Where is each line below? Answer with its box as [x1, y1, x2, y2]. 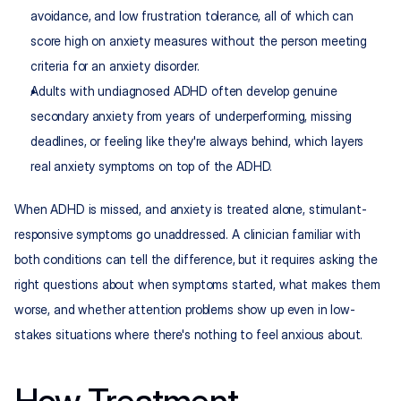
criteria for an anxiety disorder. [30, 58, 200, 74]
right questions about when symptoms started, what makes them [14, 277, 380, 293]
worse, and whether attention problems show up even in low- [14, 302, 355, 318]
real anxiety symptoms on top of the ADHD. [30, 158, 273, 175]
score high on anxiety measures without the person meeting [30, 33, 368, 49]
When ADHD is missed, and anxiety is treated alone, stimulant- [14, 201, 367, 218]
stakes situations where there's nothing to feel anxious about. [14, 327, 363, 343]
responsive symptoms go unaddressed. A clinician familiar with [14, 226, 361, 243]
